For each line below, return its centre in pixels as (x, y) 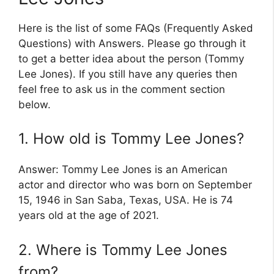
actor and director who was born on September (135, 185)
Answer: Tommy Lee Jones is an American (123, 170)
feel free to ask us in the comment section (122, 89)
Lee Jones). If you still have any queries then (128, 74)
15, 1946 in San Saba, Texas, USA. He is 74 (126, 200)
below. (35, 104)
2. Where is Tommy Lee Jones (123, 250)
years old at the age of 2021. (89, 216)
